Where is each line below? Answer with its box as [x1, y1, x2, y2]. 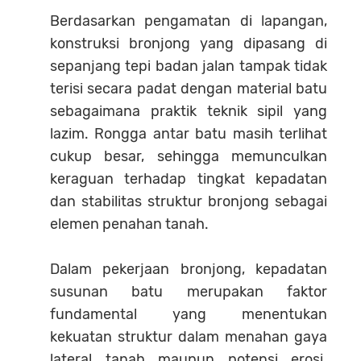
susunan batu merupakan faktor [50, 283, 327, 301]
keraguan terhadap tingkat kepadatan [50, 170, 327, 188]
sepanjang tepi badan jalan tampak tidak [50, 57, 327, 75]
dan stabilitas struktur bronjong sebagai [50, 193, 327, 210]
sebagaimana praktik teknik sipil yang [50, 102, 327, 120]
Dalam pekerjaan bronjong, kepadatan [50, 260, 327, 278]
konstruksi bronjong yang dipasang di [50, 35, 327, 52]
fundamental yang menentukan [50, 305, 327, 323]
